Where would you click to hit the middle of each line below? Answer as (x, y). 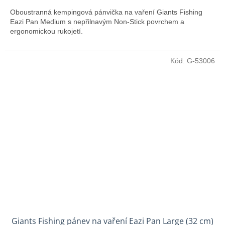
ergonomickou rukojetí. (46, 31)
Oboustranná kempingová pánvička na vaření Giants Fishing (106, 12)
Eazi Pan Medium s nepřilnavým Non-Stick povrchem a (97, 22)
